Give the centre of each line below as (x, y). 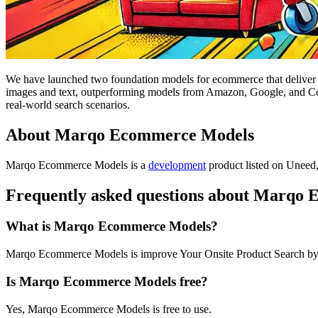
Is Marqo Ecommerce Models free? (107, 281)
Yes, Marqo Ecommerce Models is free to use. (109, 309)
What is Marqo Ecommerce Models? (112, 226)
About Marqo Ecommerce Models (130, 135)
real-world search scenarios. (68, 104)
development (177, 165)
